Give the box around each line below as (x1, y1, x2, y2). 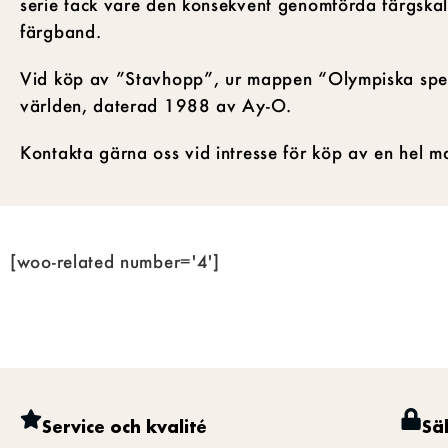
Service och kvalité (42, 415, 207, 437)
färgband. (20, 19, 102, 42)
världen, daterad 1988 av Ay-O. (20, 93, 292, 116)
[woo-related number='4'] (10, 249, 220, 272)
